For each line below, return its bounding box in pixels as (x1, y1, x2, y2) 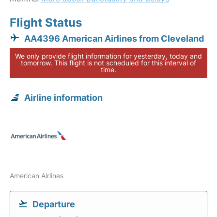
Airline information (24, 93, 103, 103)
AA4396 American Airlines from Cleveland (24, 33, 204, 44)
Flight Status (10, 15, 82, 30)
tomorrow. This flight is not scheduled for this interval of (21, 59, 196, 67)
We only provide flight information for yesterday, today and (15, 52, 202, 60)
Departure (32, 199, 75, 209)
